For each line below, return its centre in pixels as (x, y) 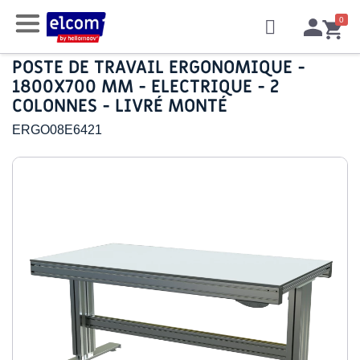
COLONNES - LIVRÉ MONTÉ (120, 106)
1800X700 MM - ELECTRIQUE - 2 (145, 87)
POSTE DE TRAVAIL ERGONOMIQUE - (159, 68)
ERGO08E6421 (57, 130)
